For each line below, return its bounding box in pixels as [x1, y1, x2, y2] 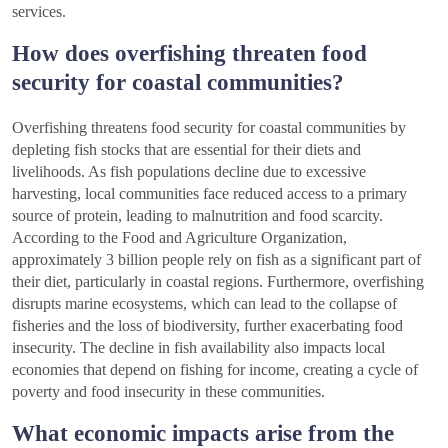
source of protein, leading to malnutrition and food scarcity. [12, 207, 383, 225]
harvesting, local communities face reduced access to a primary [12, 185, 407, 203]
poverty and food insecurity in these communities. [12, 383, 325, 401]
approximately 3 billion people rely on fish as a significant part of [12, 251, 421, 269]
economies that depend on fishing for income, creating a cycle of [12, 361, 418, 379]
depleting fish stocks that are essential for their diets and [12, 141, 361, 159]
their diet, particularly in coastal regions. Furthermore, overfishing [12, 273, 424, 291]
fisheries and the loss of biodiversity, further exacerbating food [12, 317, 403, 335]
